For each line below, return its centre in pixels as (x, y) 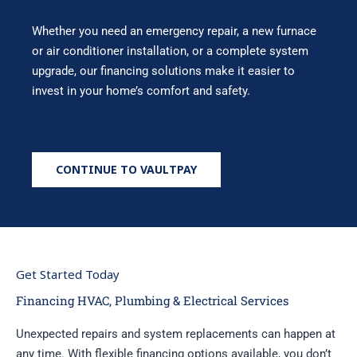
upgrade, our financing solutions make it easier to (163, 71)
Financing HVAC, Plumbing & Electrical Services (152, 300)
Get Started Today (68, 274)
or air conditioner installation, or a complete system (170, 51)
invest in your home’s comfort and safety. (141, 90)
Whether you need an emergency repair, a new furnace (174, 31)
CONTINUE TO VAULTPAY (126, 169)
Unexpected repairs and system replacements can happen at (176, 333)
